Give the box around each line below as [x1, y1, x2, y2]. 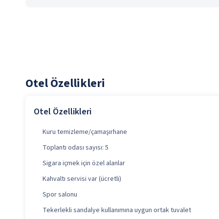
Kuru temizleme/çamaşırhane [43, 127, 127, 137]
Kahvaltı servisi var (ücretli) [43, 174, 121, 184]
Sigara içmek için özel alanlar [43, 158, 125, 168]
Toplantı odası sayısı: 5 [43, 143, 109, 153]
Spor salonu [43, 190, 77, 199]
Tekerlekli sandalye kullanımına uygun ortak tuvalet [43, 205, 191, 215]
